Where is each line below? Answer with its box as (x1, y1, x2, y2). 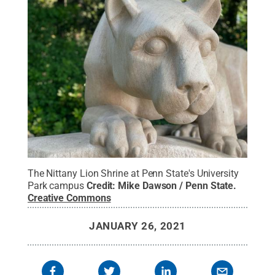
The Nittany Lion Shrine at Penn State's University (27, 167, 239, 179)
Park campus (27, 179, 84, 192)
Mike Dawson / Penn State (118, 179, 234, 192)
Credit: (86, 179, 118, 192)
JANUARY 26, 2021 (89, 219, 186, 232)
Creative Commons (27, 192, 111, 204)
